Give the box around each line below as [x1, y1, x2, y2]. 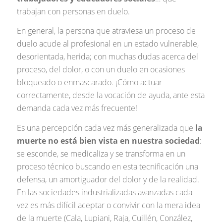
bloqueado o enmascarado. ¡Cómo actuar [16, 77, 162, 88]
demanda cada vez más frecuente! [16, 103, 137, 114]
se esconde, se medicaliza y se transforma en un [16, 148, 185, 159]
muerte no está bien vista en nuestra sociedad [16, 135, 200, 146]
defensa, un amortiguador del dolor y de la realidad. [16, 173, 199, 185]
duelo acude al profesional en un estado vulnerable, [16, 38, 199, 50]
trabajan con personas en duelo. [16, 5, 130, 17]
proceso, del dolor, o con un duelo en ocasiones [16, 64, 185, 75]
